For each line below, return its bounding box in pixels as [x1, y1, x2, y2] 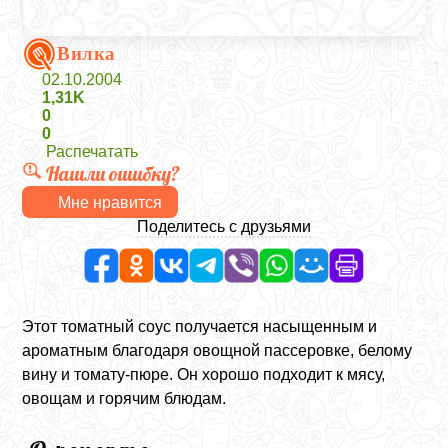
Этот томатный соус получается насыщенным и [22, 318, 378, 335]
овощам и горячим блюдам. [22, 390, 227, 407]
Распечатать [46, 143, 139, 160]
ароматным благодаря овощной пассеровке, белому [22, 342, 413, 359]
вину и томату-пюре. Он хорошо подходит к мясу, [22, 366, 386, 383]
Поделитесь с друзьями [137, 218, 311, 235]
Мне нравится [58, 193, 163, 211]
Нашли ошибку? [46, 161, 181, 186]
